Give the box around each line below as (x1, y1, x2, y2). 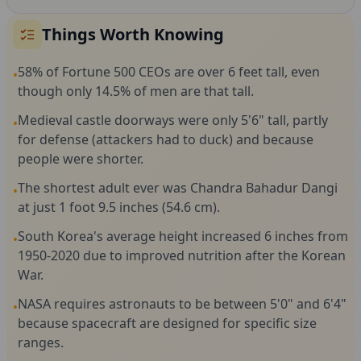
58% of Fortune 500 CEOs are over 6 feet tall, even (18, 63, 320, 81)
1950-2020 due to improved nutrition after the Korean (18, 247, 346, 264)
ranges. (18, 334, 64, 351)
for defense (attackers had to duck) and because (18, 131, 313, 148)
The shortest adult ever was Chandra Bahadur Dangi (18, 179, 338, 197)
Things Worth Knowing (42, 23, 224, 45)
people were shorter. (18, 150, 143, 168)
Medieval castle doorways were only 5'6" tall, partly (18, 111, 328, 129)
